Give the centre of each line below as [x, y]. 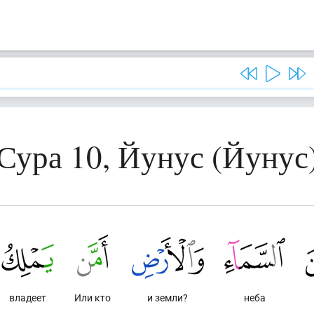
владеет [27, 298]
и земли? [168, 298]
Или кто [93, 298]
